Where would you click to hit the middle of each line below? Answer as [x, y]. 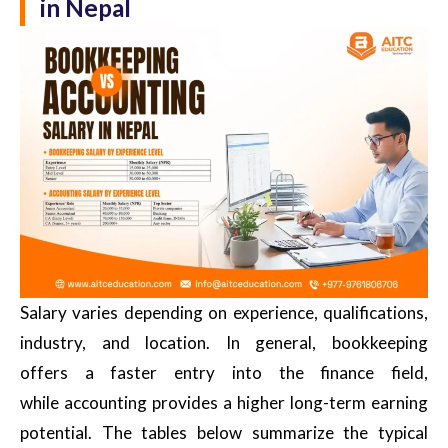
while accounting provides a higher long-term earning [224, 403]
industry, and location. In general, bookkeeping [224, 343]
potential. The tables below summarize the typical [224, 433]
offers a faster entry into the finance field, [224, 373]
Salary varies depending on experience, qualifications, [224, 313]
